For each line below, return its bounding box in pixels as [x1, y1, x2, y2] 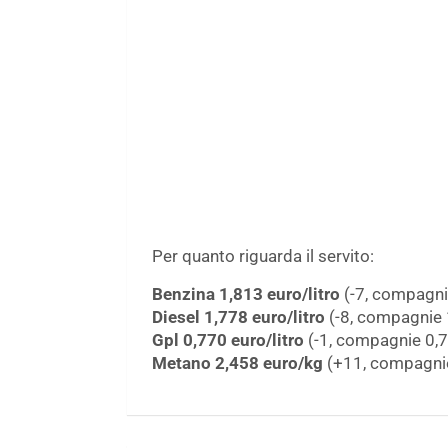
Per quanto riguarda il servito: [152, 245, 374, 266]
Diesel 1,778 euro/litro [152, 306, 325, 327]
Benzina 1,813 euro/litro [152, 283, 340, 304]
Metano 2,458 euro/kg [152, 352, 323, 373]
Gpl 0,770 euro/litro [152, 329, 304, 350]
